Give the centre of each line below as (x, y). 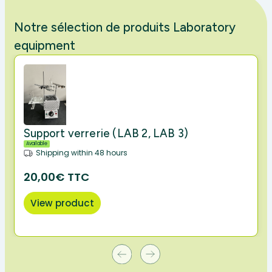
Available (37, 144)
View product (62, 203)
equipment (45, 46)
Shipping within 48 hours (82, 153)
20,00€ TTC (56, 177)
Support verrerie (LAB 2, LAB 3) (106, 134)
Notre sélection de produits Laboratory (125, 28)
